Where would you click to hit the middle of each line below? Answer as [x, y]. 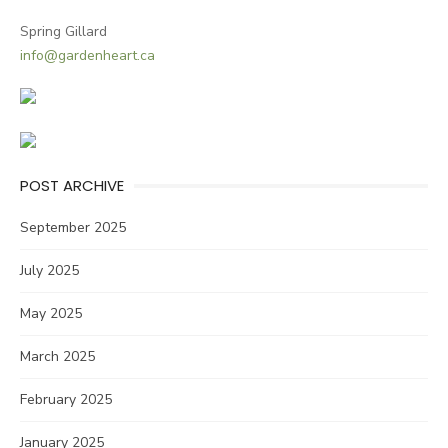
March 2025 [57, 356]
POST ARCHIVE [72, 185]
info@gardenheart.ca [87, 55]
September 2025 [73, 227]
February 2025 [66, 399]
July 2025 [49, 270]
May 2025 [51, 313]
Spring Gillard [63, 31]
